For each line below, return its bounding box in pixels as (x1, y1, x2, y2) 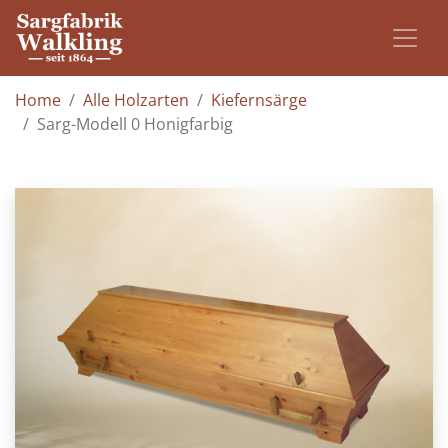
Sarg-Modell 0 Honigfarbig (37, 113, 233, 135)
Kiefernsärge (211, 89, 307, 111)
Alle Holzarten (83, 89, 189, 111)
